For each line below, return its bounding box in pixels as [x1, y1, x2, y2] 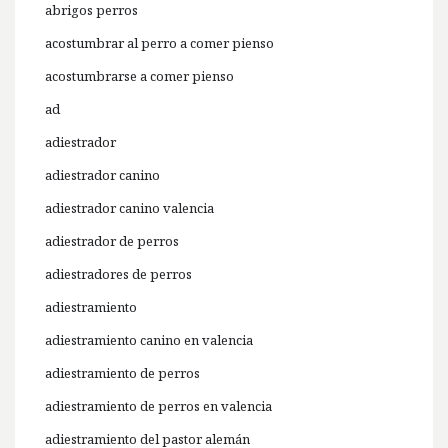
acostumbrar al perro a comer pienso [45, 34, 274, 53]
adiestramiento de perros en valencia [45, 397, 272, 416]
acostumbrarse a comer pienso [45, 67, 234, 86]
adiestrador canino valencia [45, 199, 214, 218]
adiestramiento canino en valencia [45, 331, 253, 350]
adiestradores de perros [45, 265, 192, 284]
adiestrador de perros [45, 232, 179, 251]
